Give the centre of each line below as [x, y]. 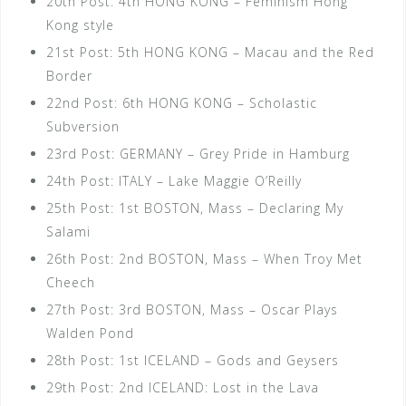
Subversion [83, 126]
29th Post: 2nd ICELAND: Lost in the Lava [183, 387]
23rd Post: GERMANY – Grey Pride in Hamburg [198, 154]
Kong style [80, 25]
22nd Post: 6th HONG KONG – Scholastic [182, 103]
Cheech [71, 282]
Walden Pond [90, 333]
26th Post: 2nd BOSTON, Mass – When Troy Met [204, 259]
